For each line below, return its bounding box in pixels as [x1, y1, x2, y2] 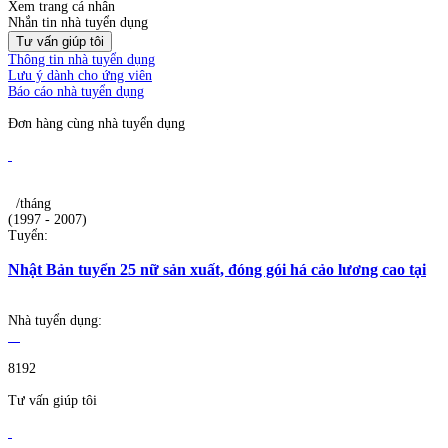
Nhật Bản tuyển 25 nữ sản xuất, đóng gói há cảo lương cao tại [8, 260, 426, 280]
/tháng [16, 195, 51, 211]
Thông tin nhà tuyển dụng [8, 51, 155, 67]
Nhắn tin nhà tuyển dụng [8, 14, 148, 30]
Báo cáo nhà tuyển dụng [8, 83, 144, 99]
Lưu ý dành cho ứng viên [8, 67, 152, 83]
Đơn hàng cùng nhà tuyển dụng [8, 115, 185, 131]
